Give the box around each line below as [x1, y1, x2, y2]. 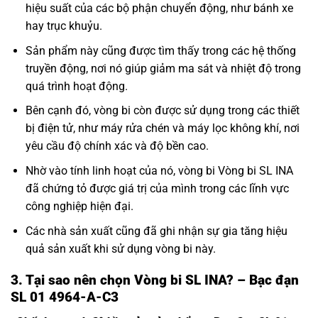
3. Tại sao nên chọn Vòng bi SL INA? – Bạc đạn [11, 272, 299, 289]
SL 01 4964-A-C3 [11, 289, 122, 306]
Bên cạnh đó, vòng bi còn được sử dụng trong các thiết [25, 104, 300, 118]
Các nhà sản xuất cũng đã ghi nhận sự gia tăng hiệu [25, 224, 287, 238]
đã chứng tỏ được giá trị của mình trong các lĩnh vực [25, 182, 289, 195]
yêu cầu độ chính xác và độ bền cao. [25, 139, 209, 153]
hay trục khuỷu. [25, 19, 102, 33]
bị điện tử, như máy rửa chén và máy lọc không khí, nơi [25, 121, 300, 136]
